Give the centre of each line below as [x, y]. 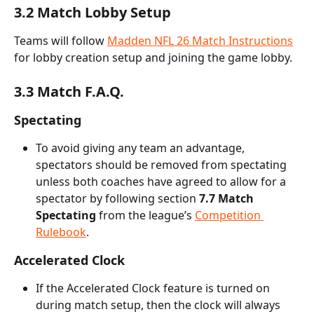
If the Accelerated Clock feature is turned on [154, 288]
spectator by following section [117, 199]
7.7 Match [228, 199]
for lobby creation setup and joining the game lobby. [153, 57]
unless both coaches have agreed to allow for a [162, 182]
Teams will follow [61, 40]
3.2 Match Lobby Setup [93, 12]
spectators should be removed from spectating [163, 165]
